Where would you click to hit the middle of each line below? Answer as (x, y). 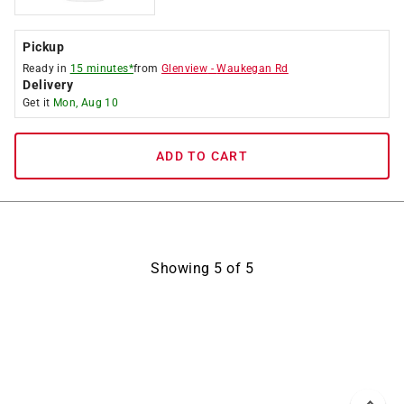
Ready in (46, 69)
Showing (182, 268)
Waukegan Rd (252, 69)
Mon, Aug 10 (86, 103)
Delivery (48, 85)
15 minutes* (102, 69)
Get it (38, 103)
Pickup (43, 47)
